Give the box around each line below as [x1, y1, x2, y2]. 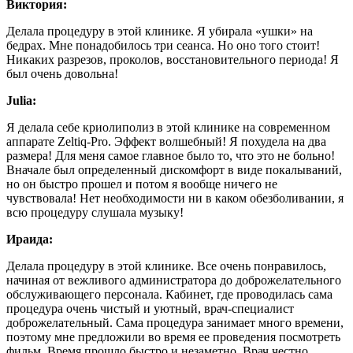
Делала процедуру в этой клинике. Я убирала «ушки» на [6, 24, 313, 38]
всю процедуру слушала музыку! [6, 205, 184, 219]
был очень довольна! [6, 66, 118, 80]
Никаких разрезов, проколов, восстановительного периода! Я [6, 52, 339, 66]
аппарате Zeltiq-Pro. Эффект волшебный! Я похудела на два [6, 134, 326, 148]
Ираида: [6, 232, 53, 246]
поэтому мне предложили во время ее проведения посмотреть [6, 329, 340, 344]
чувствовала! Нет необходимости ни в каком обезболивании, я [6, 191, 344, 205]
